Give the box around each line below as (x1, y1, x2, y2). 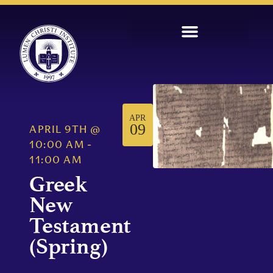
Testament (29, 213, 132, 238)
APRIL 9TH (29, 126, 88, 135)
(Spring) (29, 233, 108, 259)
